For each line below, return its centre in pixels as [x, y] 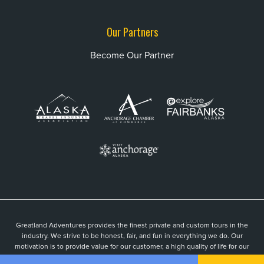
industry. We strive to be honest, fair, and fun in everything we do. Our [132, 236]
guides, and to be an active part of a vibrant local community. [132, 257]
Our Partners [132, 32]
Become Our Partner [132, 55]
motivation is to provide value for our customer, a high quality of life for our [132, 246]
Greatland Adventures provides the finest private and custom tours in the [132, 225]
